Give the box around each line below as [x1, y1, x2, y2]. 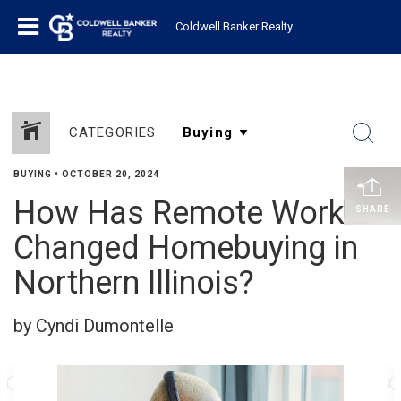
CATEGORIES [68, 124, 157, 141]
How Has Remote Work [13, 194, 345, 232]
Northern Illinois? [13, 264, 254, 302]
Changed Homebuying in [13, 229, 358, 267]
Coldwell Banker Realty [175, 20, 293, 33]
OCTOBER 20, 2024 [62, 169, 159, 179]
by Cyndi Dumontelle [13, 315, 174, 337]
